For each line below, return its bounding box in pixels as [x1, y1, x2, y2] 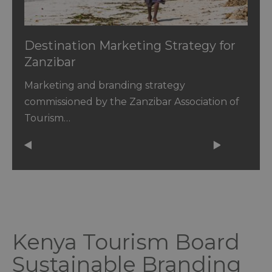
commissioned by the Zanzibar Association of [24, 96, 239, 108]
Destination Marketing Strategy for [24, 38, 236, 53]
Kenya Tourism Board [12, 229, 240, 256]
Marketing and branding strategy [24, 80, 185, 92]
